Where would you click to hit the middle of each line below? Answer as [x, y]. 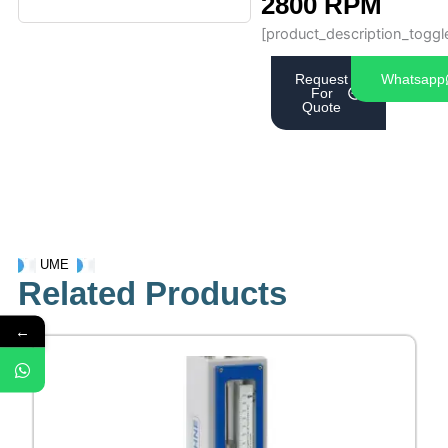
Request [322, 79]
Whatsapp [412, 79]
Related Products [152, 294]
